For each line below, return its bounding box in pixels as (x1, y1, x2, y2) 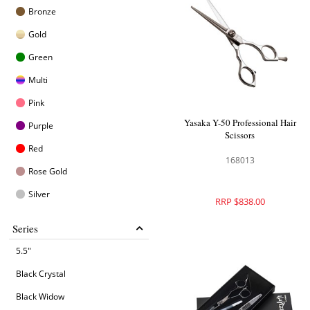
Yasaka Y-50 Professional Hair (183, 116, 296, 129)
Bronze (28, 6, 57, 17)
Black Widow (16, 291, 65, 302)
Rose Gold (28, 165, 68, 177)
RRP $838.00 (215, 194, 265, 208)
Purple (28, 120, 54, 131)
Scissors (225, 128, 255, 141)
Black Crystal (16, 268, 66, 280)
